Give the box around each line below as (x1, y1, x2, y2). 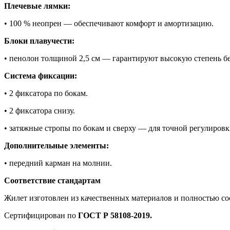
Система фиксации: (4, 71, 77, 81)
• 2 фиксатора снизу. (4, 106, 75, 116)
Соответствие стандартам (4, 176, 101, 185)
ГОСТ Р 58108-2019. (78, 211, 152, 220)
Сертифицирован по (4, 211, 78, 220)
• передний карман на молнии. (4, 159, 112, 168)
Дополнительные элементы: (4, 141, 109, 150)
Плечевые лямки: (4, 2, 70, 11)
